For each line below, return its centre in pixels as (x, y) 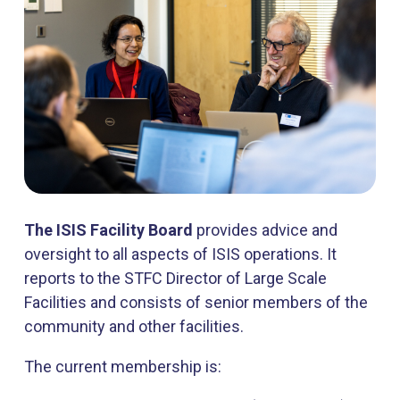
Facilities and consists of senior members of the (196, 302)
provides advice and (265, 229)
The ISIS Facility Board (108, 229)
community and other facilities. (134, 326)
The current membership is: (123, 366)
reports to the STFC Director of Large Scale (175, 278)
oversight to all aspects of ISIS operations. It (180, 254)
